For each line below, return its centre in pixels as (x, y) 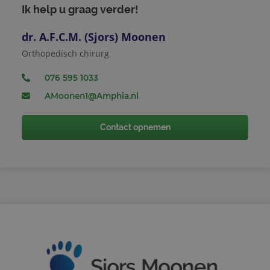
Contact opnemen (135, 127)
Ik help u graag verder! (80, 9)
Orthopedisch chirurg (65, 53)
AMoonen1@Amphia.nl (92, 96)
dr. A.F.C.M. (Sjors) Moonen (94, 36)
